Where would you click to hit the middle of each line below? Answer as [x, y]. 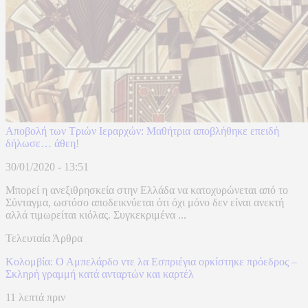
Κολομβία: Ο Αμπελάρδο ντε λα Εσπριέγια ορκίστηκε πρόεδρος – [151, 262]
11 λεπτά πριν [35, 298]
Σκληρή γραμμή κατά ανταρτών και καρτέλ [100, 274]
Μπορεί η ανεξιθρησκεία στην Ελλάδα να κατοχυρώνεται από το [147, 190]
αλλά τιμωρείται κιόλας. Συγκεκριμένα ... [96, 215]
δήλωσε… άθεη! [42, 144]
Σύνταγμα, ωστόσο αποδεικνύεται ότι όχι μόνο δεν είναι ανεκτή [145, 203]
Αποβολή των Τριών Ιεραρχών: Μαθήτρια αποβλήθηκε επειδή [142, 131]
